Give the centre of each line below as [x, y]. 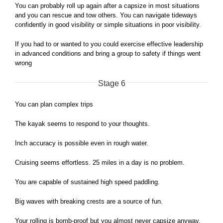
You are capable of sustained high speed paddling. [87, 182]
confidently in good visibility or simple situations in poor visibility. [108, 25]
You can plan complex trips [54, 105]
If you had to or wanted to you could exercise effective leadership [109, 44]
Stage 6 [111, 84]
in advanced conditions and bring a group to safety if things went [108, 54]
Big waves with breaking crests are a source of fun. [89, 202]
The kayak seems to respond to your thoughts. [82, 124]
